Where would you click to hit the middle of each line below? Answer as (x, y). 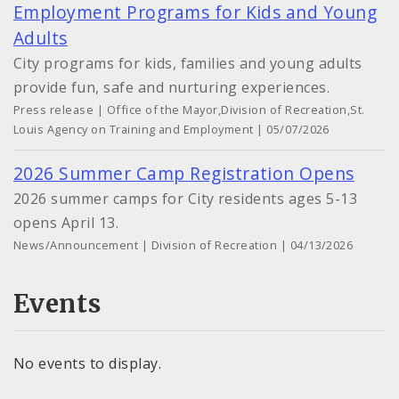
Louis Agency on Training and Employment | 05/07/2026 (171, 130)
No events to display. (88, 363)
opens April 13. (66, 223)
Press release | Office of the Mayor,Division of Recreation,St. (189, 110)
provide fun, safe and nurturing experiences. (172, 88)
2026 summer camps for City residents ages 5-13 (186, 199)
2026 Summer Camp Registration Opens (184, 174)
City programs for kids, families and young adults (188, 64)
